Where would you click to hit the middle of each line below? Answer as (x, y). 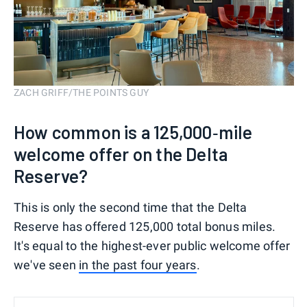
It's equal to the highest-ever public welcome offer (152, 246)
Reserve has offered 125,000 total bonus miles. (145, 227)
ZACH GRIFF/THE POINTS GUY (81, 93)
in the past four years (138, 265)
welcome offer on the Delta (121, 154)
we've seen (47, 265)
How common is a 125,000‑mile (133, 132)
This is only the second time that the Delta (131, 208)
